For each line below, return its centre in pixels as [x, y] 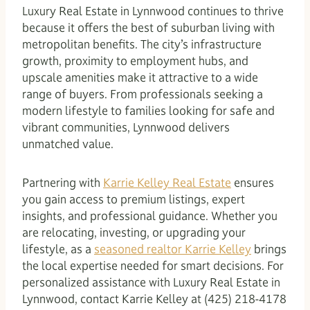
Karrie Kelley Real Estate [167, 182]
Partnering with [63, 182]
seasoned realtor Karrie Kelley [173, 249]
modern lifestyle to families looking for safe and [148, 110]
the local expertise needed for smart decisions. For [153, 265]
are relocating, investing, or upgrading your [134, 232]
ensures [253, 182]
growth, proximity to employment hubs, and [135, 61]
